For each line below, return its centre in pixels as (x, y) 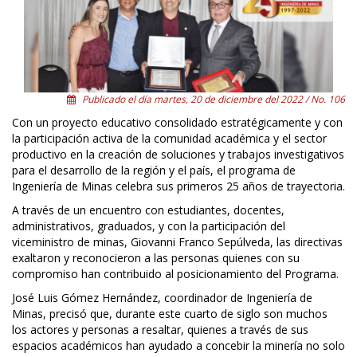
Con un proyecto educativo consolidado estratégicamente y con (177, 123)
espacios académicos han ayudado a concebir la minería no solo (178, 346)
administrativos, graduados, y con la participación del (149, 226)
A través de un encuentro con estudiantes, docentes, (148, 210)
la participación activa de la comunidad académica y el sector (169, 139)
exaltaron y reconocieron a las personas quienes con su (156, 258)
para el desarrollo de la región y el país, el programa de (154, 171)
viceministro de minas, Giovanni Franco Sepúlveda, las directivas (177, 242)
